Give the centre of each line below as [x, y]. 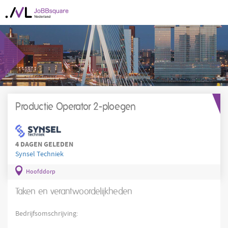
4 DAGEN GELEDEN [44, 144]
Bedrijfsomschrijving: [47, 213]
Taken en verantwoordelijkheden [74, 192]
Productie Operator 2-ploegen [76, 107]
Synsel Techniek [39, 154]
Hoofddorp [40, 172]
